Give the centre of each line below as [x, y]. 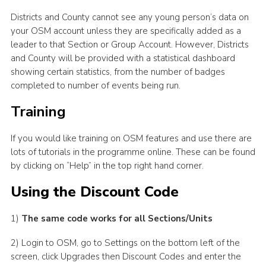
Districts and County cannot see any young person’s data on [129, 18]
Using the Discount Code [94, 192]
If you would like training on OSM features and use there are [131, 139]
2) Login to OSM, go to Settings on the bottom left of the [125, 243]
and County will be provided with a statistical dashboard [123, 58]
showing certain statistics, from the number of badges [118, 72]
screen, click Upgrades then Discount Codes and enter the [126, 257]
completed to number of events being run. [95, 86]
